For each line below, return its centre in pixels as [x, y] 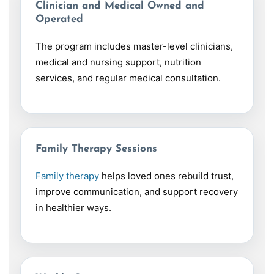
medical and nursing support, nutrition [118, 62]
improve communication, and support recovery [137, 192]
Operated [59, 20]
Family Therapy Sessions [96, 149]
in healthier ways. [73, 208]
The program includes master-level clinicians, [134, 46]
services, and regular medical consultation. [128, 78]
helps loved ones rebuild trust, [166, 176]
